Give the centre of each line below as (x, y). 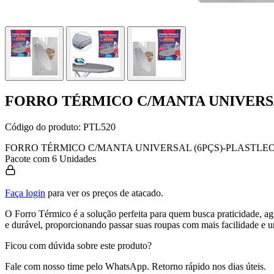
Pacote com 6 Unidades (50, 158)
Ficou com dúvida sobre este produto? (78, 245)
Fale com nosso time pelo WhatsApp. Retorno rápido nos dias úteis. (135, 266)
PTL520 (99, 127)
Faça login (25, 193)
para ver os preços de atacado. (104, 193)
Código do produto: (43, 127)
